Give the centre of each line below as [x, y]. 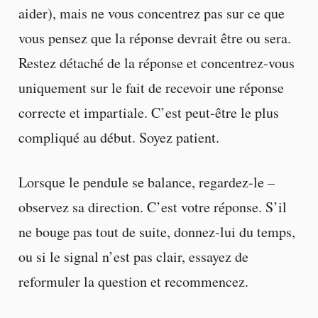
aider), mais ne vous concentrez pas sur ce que [151, 13]
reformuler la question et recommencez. [133, 282]
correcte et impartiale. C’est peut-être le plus [148, 113]
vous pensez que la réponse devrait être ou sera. [154, 38]
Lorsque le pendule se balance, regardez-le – [146, 182]
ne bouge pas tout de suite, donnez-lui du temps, [157, 232]
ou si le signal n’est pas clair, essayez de [133, 257]
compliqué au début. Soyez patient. [119, 138]
